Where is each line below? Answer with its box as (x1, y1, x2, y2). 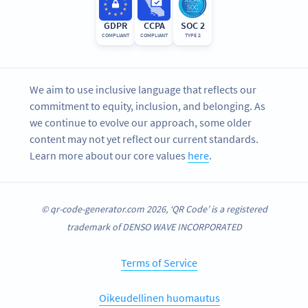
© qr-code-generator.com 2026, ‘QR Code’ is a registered (41, 202, 267, 215)
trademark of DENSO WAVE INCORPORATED (66, 220, 242, 233)
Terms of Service (121, 255, 197, 269)
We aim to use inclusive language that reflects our (30, 82, 257, 97)
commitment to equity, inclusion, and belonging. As (30, 99, 266, 113)
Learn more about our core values (30, 148, 188, 163)
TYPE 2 (184, 32, 201, 39)
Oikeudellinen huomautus (98, 290, 220, 305)
